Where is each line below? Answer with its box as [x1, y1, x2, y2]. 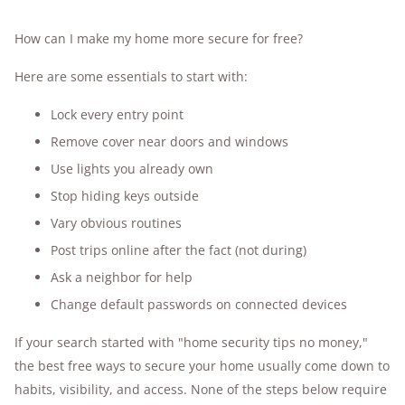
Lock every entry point [51, 106, 184, 123]
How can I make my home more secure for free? [14, 30, 303, 47]
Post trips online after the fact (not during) [51, 241, 306, 259]
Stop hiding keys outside [51, 187, 199, 204]
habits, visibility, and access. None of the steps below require [14, 381, 387, 398]
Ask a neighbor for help [51, 268, 193, 286]
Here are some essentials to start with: [14, 68, 248, 85]
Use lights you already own [51, 160, 213, 177]
